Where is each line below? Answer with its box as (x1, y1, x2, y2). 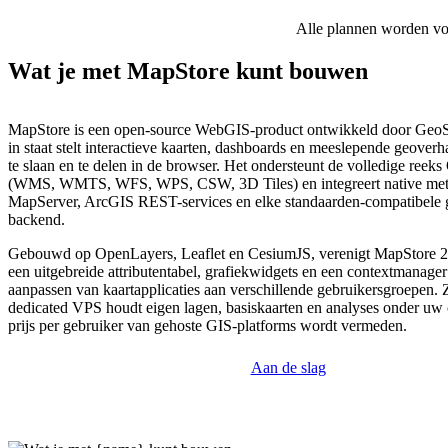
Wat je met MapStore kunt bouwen (8, 58, 368, 85)
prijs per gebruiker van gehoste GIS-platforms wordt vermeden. (8, 317, 407, 335)
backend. (8, 211, 65, 229)
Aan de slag (250, 359, 326, 377)
